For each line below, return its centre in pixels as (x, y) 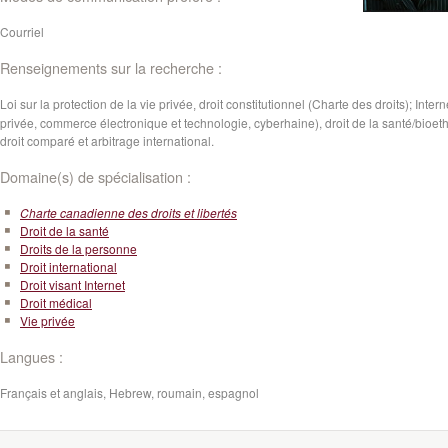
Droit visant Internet (72, 284)
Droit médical (56, 302)
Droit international (68, 266)
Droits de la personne (78, 248)
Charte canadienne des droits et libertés (128, 212)
